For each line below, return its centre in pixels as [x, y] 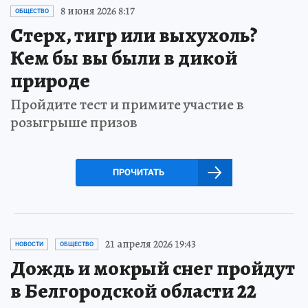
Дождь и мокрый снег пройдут [153, 268]
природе [50, 80]
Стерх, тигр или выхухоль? [134, 35]
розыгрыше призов [74, 122]
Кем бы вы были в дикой [124, 58]
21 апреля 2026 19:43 [151, 244]
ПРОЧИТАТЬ [138, 172]
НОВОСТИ [29, 244]
